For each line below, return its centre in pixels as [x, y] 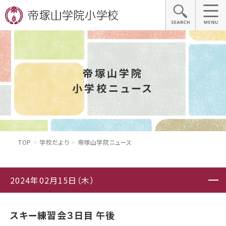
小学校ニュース [113, 88]
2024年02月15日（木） [52, 180]
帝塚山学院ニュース [104, 142]
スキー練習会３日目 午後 [63, 215]
